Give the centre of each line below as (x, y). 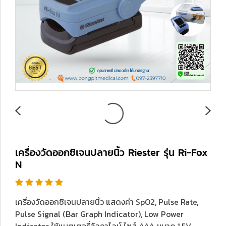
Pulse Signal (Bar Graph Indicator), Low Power (99, 214)
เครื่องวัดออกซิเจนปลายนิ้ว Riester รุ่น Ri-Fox (111, 152)
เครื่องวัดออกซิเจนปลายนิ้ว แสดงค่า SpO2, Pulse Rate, (107, 202)
